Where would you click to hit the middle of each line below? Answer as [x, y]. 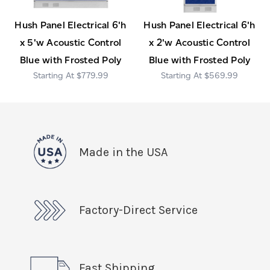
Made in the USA [123, 152]
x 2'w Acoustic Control [199, 42]
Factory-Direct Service [138, 210]
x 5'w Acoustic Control [71, 42]
